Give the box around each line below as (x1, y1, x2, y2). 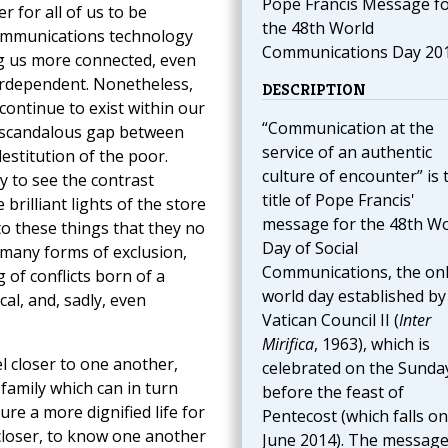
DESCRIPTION (261, 79, 366, 101)
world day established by (261, 285, 446, 308)
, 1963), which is (313, 333, 430, 356)
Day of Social (261, 237, 358, 260)
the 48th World (261, 17, 374, 40)
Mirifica (261, 333, 314, 356)
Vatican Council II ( (261, 309, 399, 332)
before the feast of (261, 381, 404, 404)
